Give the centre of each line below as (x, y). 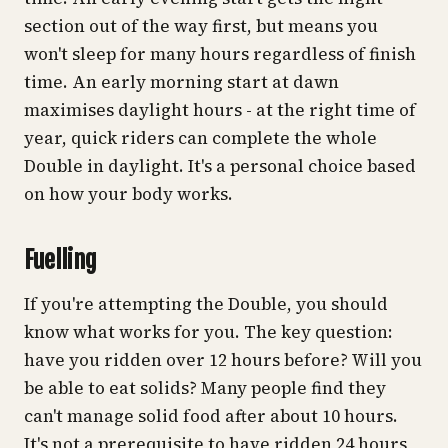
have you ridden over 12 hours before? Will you (223, 359)
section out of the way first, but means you (201, 26)
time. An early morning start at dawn (181, 82)
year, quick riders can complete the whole (200, 138)
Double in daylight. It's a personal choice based (220, 166)
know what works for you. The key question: (208, 331)
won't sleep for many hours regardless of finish (220, 54)
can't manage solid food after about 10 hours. (211, 415)
